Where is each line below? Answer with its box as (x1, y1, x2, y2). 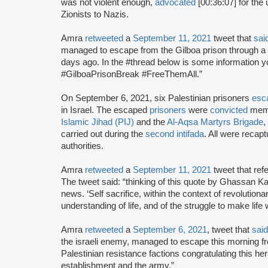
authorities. (61, 141, 103, 151)
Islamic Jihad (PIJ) (61, 117, 134, 127)
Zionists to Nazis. (61, 9, 133, 19)
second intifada (145, 129, 204, 139)
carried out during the (61, 129, 145, 139)
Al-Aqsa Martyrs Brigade (167, 117, 263, 127)
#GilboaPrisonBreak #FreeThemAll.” (61, 69, 202, 79)
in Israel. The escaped (61, 105, 150, 115)
